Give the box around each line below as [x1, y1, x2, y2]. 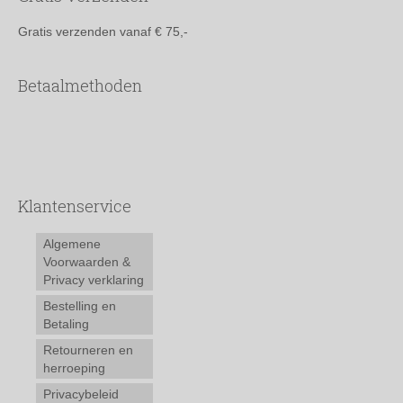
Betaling [43, 316, 89, 331]
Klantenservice [18, 194, 131, 217]
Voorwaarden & [43, 254, 130, 269]
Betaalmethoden [18, 74, 142, 96]
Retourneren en [43, 342, 133, 357]
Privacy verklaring [43, 272, 144, 287]
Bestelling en [43, 298, 116, 313]
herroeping [43, 360, 105, 375]
